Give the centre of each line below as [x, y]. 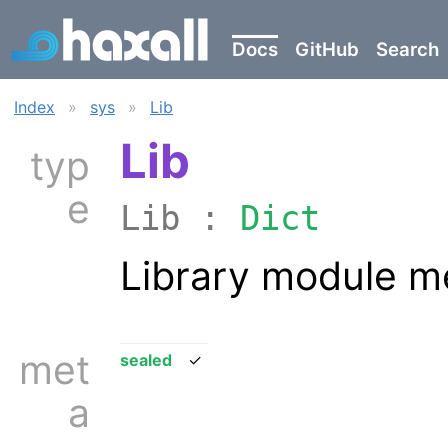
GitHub [327, 50]
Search [407, 50]
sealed [146, 359]
